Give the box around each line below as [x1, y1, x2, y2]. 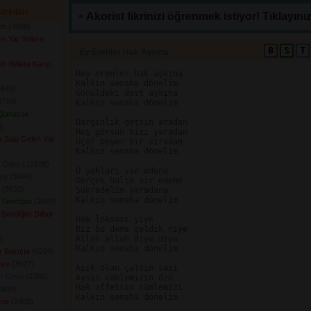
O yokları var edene [76, 166, 168, 176]
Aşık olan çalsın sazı [76, 263, 178, 273]
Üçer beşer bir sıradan [76, 137, 183, 146]
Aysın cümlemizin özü [76, 273, 173, 283]
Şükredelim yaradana [76, 185, 168, 195]
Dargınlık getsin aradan [76, 117, 187, 127]
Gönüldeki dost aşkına [76, 88, 178, 98]
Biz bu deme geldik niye [76, 224, 187, 234]
